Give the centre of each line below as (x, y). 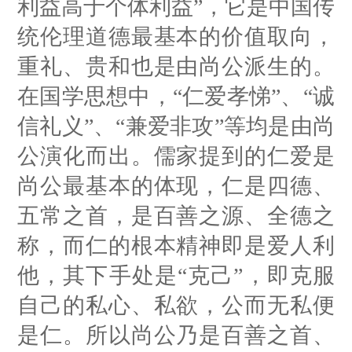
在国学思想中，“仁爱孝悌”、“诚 (176, 96)
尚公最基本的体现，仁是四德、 (176, 185)
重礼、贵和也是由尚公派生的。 (176, 66)
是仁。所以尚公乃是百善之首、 (176, 335)
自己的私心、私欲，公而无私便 (176, 305)
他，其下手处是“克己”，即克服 (176, 275)
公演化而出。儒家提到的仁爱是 (176, 156)
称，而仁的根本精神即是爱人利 (176, 245)
